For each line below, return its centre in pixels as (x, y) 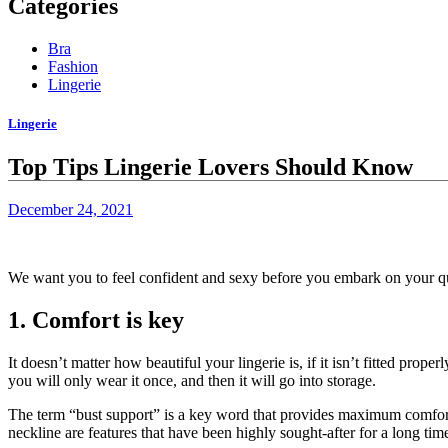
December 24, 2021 (70, 209)
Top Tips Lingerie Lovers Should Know (210, 167)
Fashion (73, 66)
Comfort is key (108, 319)
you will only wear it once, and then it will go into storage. (192, 380)
